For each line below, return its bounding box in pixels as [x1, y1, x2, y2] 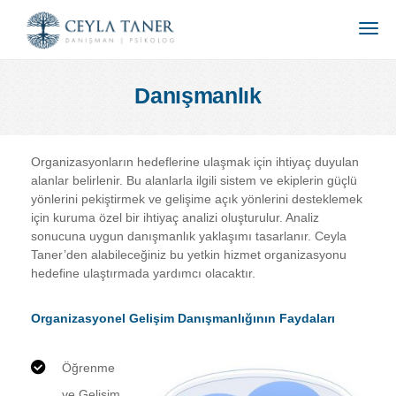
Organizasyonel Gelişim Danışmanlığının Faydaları [31, 310, 335, 325]
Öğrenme [62, 360, 115, 375]
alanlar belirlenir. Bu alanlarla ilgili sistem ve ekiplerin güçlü [31, 172, 357, 187]
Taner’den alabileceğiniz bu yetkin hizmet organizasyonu [31, 247, 346, 262]
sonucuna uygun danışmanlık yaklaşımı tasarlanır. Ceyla [31, 228, 346, 243]
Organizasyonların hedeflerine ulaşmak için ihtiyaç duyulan [31, 154, 359, 169]
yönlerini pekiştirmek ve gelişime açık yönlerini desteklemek [31, 191, 362, 206]
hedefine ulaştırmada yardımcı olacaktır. [31, 265, 255, 280]
